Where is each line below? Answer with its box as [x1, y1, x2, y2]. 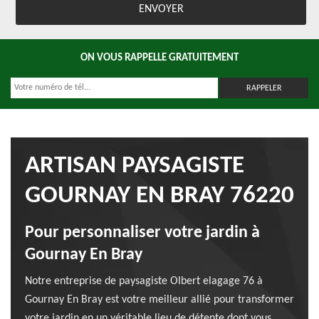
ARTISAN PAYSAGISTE [25, 154, 244, 179]
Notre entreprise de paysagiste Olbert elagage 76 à [25, 276, 263, 287]
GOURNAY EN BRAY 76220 [25, 184, 294, 209]
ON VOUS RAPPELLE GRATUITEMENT [80, 53, 239, 63]
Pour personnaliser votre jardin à [25, 224, 260, 241]
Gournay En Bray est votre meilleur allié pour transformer [25, 294, 294, 305]
